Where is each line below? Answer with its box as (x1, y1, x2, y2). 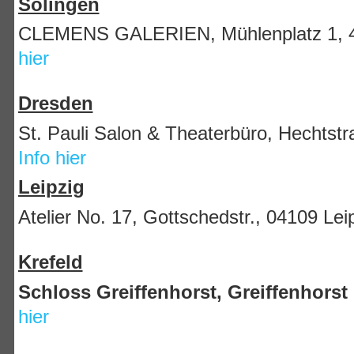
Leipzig (17, 176, 85, 198)
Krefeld (17, 251, 83, 273)
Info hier (17, 146, 86, 168)
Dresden (17, 92, 93, 115)
